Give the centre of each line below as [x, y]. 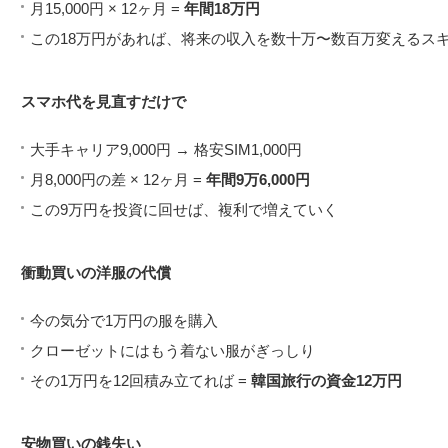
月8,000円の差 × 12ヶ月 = [118, 180]
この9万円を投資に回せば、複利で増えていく [184, 210]
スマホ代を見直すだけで [103, 102]
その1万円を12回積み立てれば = [140, 381]
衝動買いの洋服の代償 [96, 273]
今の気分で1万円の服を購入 [124, 321]
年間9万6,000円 [258, 180]
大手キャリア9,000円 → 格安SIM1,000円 [166, 150]
